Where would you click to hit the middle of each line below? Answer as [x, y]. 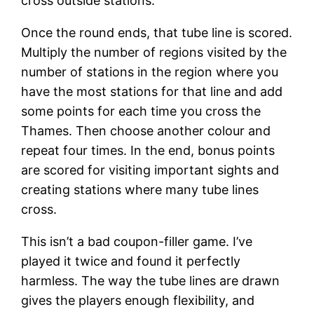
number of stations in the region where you [150, 71]
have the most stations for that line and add [152, 91]
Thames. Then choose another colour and [146, 130]
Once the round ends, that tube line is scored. [157, 32]
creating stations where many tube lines [140, 189]
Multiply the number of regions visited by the [154, 52]
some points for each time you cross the [141, 111]
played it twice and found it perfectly [131, 261]
